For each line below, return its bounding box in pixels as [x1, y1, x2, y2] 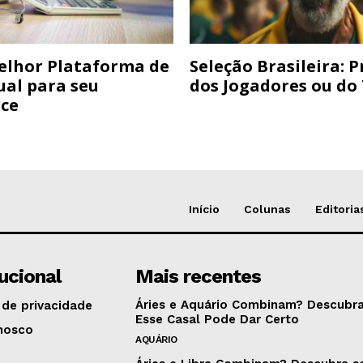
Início [189, 202, 220, 216]
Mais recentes [135, 264, 262, 288]
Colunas [244, 202, 291, 216]
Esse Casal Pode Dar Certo [135, 311, 300, 327]
